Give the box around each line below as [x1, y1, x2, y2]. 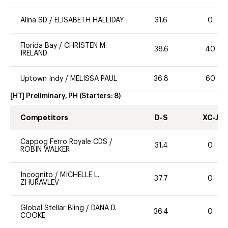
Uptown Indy [20, 75, 63, 82]
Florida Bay [20, 42, 57, 49]
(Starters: [79, 92, 115, 100]
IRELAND [20, 49, 47, 57]
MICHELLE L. [60, 171, 99, 179]
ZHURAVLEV [20, 179, 59, 186]
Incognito [20, 171, 55, 179]
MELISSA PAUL [70, 75, 117, 82]
